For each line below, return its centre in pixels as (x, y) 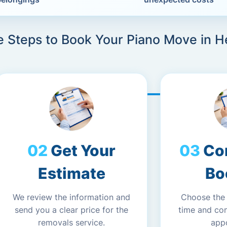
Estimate (71, 173)
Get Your (83, 150)
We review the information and (71, 197)
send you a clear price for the (71, 210)
